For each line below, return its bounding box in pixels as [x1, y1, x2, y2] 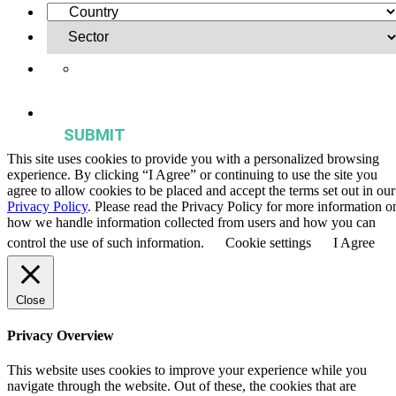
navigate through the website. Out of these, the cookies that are [7, 378, 356, 394]
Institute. [100, 90, 142, 104]
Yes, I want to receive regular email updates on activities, [100, 62, 370, 76]
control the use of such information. [7, 234, 208, 250]
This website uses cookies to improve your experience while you [7, 362, 367, 378]
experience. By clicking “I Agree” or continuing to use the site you [7, 166, 377, 182]
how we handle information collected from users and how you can [7, 214, 376, 230]
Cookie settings [225, 234, 311, 250]
